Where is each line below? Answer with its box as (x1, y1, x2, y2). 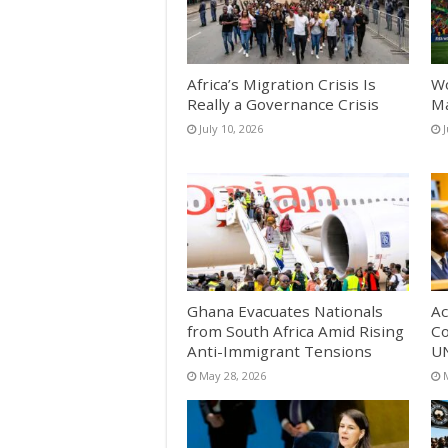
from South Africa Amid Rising (187, 320, 404, 341)
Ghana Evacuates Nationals (187, 300, 383, 321)
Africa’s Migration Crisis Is (187, 73, 376, 94)
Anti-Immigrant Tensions (187, 340, 372, 361)
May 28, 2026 (199, 367, 266, 383)
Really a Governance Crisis (187, 93, 379, 114)
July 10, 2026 (199, 120, 263, 136)
